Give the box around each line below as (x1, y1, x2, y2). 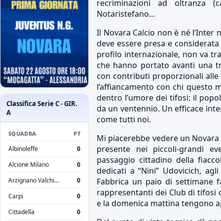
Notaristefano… (97, 8, 155, 19)
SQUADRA (8, 129, 37, 137)
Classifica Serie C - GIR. (6, 99, 77, 108)
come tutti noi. (97, 114, 151, 125)
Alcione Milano (8, 160, 49, 169)
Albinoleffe (8, 144, 38, 153)
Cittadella (8, 207, 35, 216)
